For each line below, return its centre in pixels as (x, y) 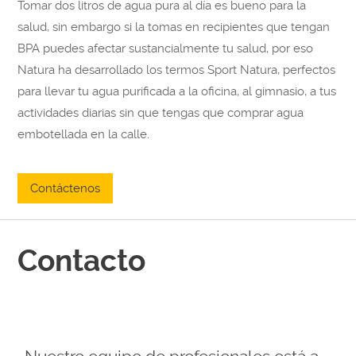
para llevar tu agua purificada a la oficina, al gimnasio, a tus (177, 92)
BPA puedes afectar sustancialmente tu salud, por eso (166, 49)
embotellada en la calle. (84, 135)
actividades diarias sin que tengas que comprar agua (161, 113)
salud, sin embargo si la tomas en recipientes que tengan (174, 27)
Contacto (82, 261)
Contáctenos (66, 189)
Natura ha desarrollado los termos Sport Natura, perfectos (177, 70)
